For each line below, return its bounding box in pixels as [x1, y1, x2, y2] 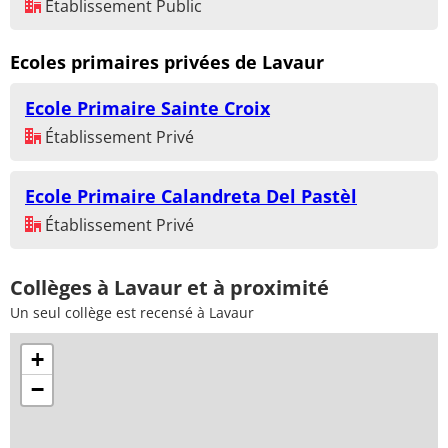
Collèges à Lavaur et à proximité [10, 274, 329, 302]
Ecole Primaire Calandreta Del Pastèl [25, 184, 357, 209]
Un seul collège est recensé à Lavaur [10, 303, 254, 323]
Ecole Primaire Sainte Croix [25, 96, 270, 121]
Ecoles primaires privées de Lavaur [10, 49, 324, 74]
